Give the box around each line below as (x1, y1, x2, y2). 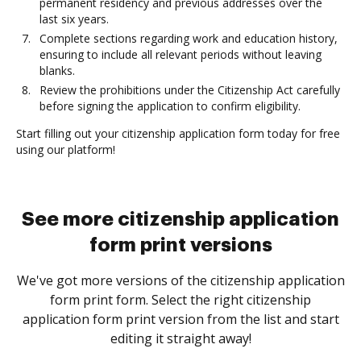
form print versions (89, 235, 272, 255)
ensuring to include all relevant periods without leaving (39, 47, 322, 62)
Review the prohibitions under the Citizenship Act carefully (39, 82, 340, 98)
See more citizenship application (22, 210, 339, 229)
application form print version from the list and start (22, 310, 339, 328)
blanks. (39, 63, 75, 78)
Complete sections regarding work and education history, (39, 31, 338, 46)
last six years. (39, 11, 109, 27)
